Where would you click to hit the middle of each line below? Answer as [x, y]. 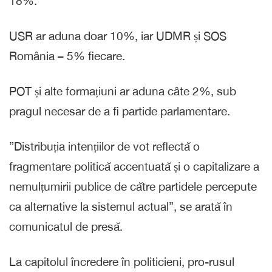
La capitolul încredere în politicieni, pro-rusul [122, 261]
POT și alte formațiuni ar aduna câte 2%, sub [123, 91]
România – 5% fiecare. [67, 56]
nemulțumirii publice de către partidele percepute [133, 186]
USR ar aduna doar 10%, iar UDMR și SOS [118, 36]
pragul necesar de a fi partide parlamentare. [120, 111]
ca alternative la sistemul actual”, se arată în [121, 206]
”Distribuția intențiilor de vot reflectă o [104, 146]
